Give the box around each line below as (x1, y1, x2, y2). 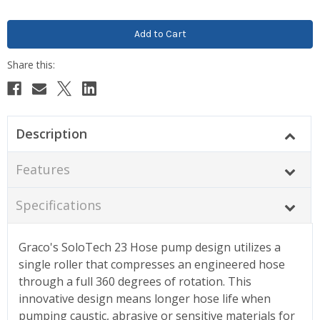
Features (15, 160, 70, 178)
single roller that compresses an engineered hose (19, 256, 285, 272)
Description (15, 124, 87, 142)
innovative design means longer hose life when (19, 290, 271, 306)
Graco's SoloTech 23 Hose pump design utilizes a (19, 239, 281, 255)
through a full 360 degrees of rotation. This (19, 273, 251, 289)
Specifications (15, 196, 101, 214)
